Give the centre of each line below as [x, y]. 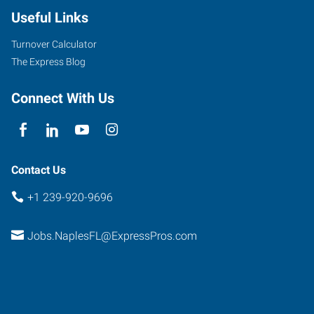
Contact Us [39, 170]
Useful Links [50, 18]
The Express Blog [48, 62]
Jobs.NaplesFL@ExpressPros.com [112, 235]
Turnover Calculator [54, 44]
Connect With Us [63, 98]
